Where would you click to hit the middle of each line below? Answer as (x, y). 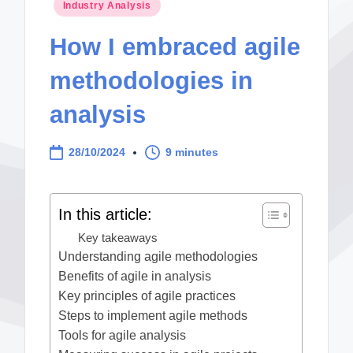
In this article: (106, 214)
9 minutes (192, 152)
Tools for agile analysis (123, 336)
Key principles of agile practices (147, 296)
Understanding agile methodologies (158, 257)
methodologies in (152, 80)
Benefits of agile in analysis (135, 277)
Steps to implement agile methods (153, 316)
